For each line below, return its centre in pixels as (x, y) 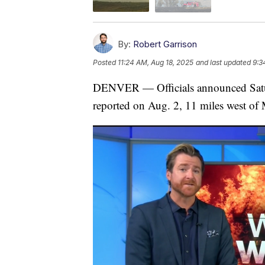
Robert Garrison (165, 44)
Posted (105, 62)
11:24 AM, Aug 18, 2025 (156, 62)
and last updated (223, 62)
